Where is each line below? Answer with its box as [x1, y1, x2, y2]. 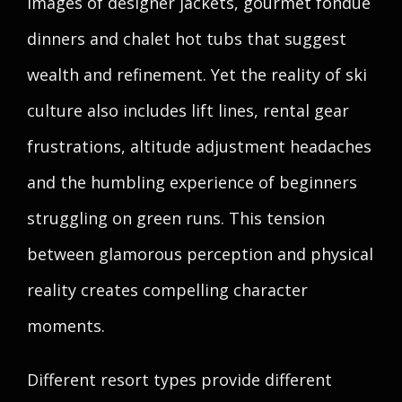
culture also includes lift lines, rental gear [27, 100, 349, 121]
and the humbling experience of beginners [27, 171, 357, 193]
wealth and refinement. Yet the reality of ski [27, 64, 367, 85]
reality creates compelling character [27, 279, 308, 301]
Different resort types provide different [27, 369, 332, 390]
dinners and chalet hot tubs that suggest [27, 28, 346, 49]
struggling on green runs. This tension [27, 207, 325, 229]
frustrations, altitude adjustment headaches [27, 135, 371, 157]
